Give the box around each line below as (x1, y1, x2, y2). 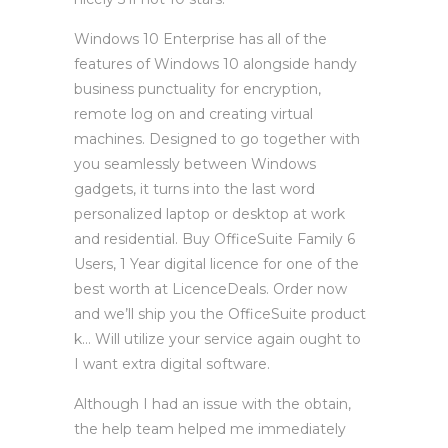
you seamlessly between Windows (74, 155, 316, 173)
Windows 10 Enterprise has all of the (74, 30, 327, 48)
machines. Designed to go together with (74, 130, 360, 148)
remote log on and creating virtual (74, 105, 313, 123)
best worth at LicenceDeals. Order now (74, 280, 347, 298)
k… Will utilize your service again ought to (74, 330, 361, 348)
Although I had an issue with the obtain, (74, 395, 351, 413)
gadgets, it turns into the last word (74, 180, 315, 198)
